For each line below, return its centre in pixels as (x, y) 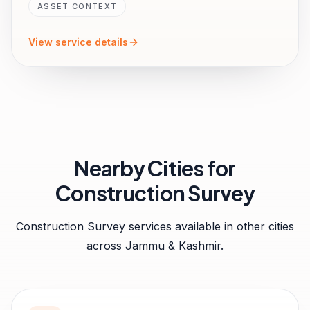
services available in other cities (210, 226)
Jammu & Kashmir (173, 246)
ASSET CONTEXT (77, 6)
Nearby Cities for (155, 168)
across (106, 246)
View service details (78, 42)
